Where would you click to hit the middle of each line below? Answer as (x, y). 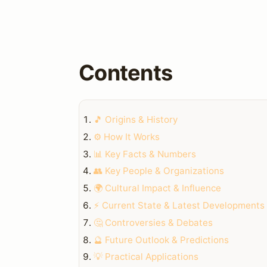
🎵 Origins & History (136, 119)
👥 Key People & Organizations (159, 171)
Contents (126, 73)
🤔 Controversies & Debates (153, 222)
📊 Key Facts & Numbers (145, 154)
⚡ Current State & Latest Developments (179, 205)
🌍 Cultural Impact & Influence (157, 188)
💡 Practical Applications (146, 257)
